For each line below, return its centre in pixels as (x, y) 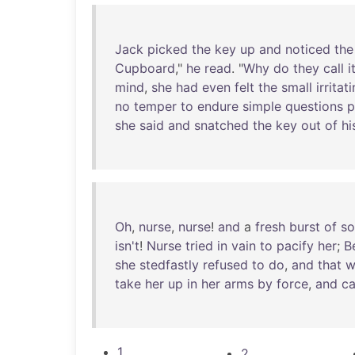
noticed (308, 49)
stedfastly (169, 265)
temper (155, 106)
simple (262, 106)
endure (218, 106)
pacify (295, 246)
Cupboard (145, 68)
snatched (221, 125)
